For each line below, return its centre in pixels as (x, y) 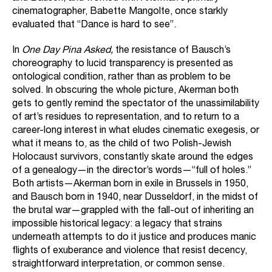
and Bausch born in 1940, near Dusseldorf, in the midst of (135, 198)
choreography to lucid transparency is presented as (123, 65)
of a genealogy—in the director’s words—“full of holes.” (132, 172)
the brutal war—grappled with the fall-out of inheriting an (133, 212)
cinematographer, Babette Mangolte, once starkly (120, 12)
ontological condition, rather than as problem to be (121, 78)
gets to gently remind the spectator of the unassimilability (136, 105)
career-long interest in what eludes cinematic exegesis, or (136, 131)
